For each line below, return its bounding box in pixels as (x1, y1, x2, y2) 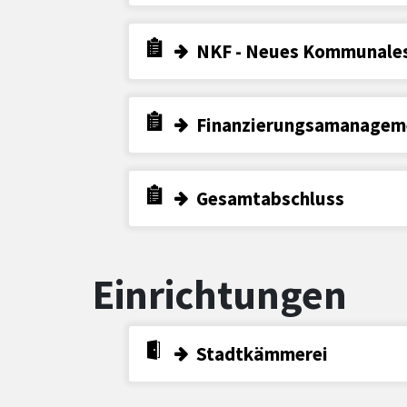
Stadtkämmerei (196, 341, 328, 366)
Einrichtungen (93, 268, 347, 320)
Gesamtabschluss (196, 185, 344, 211)
